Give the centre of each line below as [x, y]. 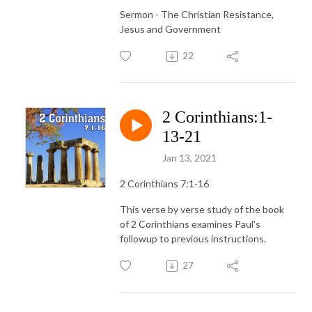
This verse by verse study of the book [202, 210]
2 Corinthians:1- [217, 117]
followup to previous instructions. [193, 239]
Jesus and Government [170, 29]
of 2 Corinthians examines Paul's [190, 224]
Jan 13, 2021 [189, 158]
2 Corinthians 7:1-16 [164, 184]
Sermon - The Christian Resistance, [197, 15]
